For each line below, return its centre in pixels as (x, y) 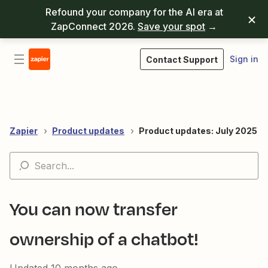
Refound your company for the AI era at (134, 12)
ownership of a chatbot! (104, 238)
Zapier (24, 131)
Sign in (244, 59)
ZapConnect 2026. (94, 26)
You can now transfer (94, 208)
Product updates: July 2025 (198, 131)
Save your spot (171, 26)
